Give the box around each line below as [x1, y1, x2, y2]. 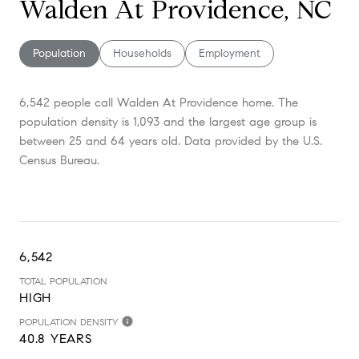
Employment [199, 46, 260, 60]
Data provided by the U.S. [180, 133, 322, 148]
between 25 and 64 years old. [19, 133, 180, 148]
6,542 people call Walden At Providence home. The [19, 95, 298, 110]
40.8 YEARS [19, 330, 92, 346]
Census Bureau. [19, 152, 99, 167]
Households [113, 46, 171, 60]
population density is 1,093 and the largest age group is [19, 114, 317, 129]
